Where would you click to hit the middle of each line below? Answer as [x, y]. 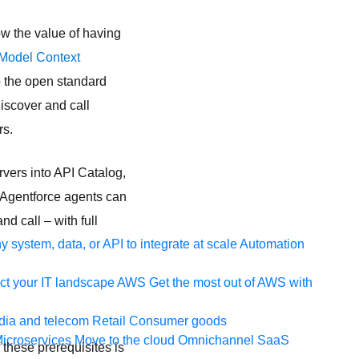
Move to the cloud [125, 340]
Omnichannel [216, 340]
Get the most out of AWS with [231, 282]
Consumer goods [178, 321]
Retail [109, 321]
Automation [272, 244]
